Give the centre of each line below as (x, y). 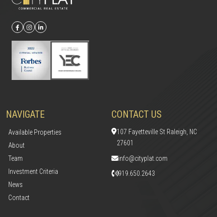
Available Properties (35, 132)
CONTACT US (137, 114)
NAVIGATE (25, 114)
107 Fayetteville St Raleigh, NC (157, 132)
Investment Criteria (33, 171)
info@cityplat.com (143, 158)
